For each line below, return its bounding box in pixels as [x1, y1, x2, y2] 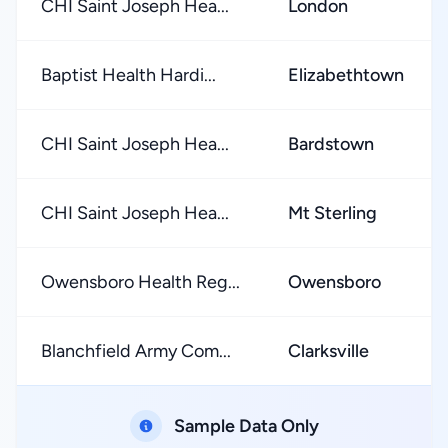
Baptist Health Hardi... [41, 64, 216, 86]
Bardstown [288, 133, 374, 155]
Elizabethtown [288, 64, 404, 86]
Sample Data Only [173, 415, 319, 437]
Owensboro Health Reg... [41, 271, 240, 293]
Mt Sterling [288, 202, 377, 224]
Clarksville [288, 340, 369, 362]
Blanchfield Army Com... [41, 340, 231, 362]
